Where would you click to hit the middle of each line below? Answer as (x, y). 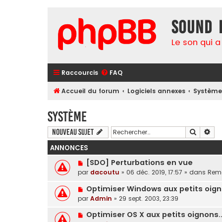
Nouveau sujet (73, 132)
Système (67, 116)
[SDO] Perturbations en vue (139, 162)
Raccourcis (80, 73)
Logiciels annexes (157, 91)
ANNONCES (69, 148)
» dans (195, 172)
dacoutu (105, 172)
